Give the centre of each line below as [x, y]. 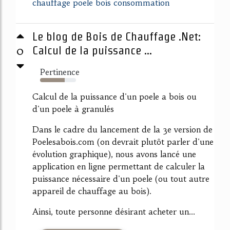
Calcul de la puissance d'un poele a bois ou [114, 97]
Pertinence [60, 72]
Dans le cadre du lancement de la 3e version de [122, 130]
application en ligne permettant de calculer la [119, 167]
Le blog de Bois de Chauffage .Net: [117, 37]
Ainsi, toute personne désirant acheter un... [114, 212]
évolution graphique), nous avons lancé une [114, 154]
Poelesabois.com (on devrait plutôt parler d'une [123, 142]
